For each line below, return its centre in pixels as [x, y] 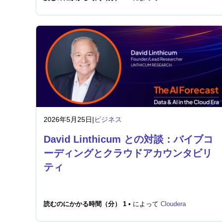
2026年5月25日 [68, 119]
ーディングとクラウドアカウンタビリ [128, 153]
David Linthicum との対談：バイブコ [128, 139]
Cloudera [173, 204]
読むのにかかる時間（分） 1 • [88, 204]
